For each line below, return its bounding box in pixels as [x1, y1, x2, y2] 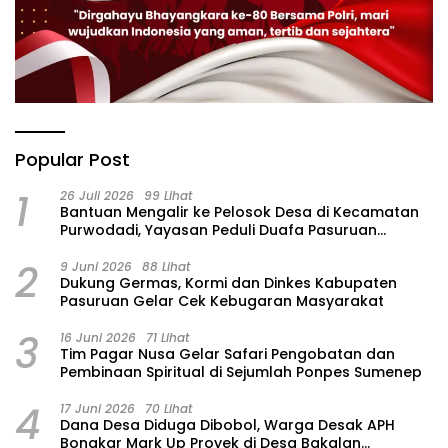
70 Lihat [145, 400, 192, 418]
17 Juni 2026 [60, 400, 135, 418]
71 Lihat [146, 329, 189, 347]
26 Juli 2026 [60, 187, 134, 205]
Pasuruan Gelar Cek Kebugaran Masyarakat [60, 291, 384, 312]
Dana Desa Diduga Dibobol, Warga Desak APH [60, 415, 395, 436]
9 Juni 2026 [60, 258, 132, 276]
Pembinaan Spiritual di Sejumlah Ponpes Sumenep [60, 362, 422, 383]
